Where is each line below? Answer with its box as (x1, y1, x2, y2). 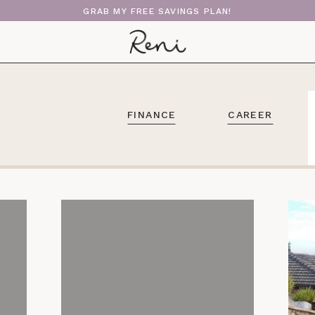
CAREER (228, 109, 273, 120)
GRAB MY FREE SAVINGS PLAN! (83, 6, 232, 16)
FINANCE (127, 109, 176, 120)
